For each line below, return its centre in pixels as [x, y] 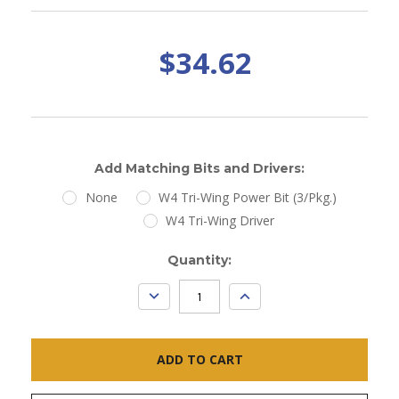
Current [58, 260]
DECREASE [175, 292]
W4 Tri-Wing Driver [220, 220]
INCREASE [264, 292]
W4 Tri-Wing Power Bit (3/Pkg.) [248, 197]
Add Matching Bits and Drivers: [199, 168]
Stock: [53, 278]
